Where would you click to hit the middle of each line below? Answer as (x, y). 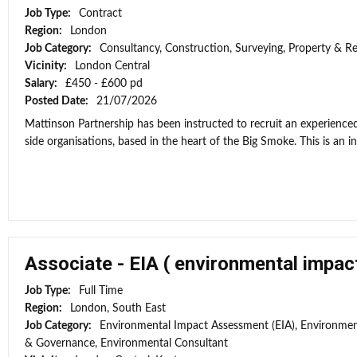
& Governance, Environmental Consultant (126, 343)
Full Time (101, 291)
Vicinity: (47, 66)
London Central (112, 66)
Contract (100, 14)
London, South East (118, 308)
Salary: (42, 84)
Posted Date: (58, 101)
